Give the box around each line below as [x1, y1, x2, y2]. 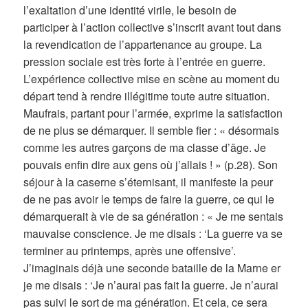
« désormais [219, 122, 280, 138]
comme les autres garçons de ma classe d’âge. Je [23, 139, 267, 155]
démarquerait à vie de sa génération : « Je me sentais [23, 208, 284, 224]
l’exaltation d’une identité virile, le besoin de [23, 1, 237, 18]
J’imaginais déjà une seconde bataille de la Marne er [23, 259, 281, 276]
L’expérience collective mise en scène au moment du [23, 70, 280, 87]
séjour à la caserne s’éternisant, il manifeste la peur [23, 173, 274, 190]
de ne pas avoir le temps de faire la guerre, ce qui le [23, 190, 275, 207]
